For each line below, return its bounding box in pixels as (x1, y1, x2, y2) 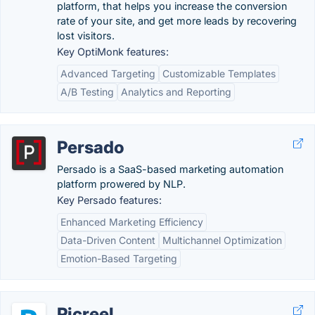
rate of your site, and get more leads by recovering (57, 15, 297, 27)
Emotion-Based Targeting (60, 252, 177, 264)
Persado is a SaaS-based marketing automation (57, 163, 283, 175)
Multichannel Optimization (162, 234, 282, 246)
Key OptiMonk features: (57, 46, 169, 58)
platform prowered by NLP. (57, 178, 186, 190)
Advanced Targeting (60, 67, 155, 79)
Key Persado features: (57, 194, 162, 206)
